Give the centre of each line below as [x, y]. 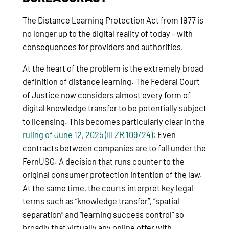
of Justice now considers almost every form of [107, 95]
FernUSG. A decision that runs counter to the [104, 162]
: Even [164, 135]
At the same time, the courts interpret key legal [108, 188]
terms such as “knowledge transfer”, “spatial [101, 201]
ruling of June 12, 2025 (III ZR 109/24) [88, 135]
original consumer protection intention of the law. [112, 175]
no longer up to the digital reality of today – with [108, 33]
